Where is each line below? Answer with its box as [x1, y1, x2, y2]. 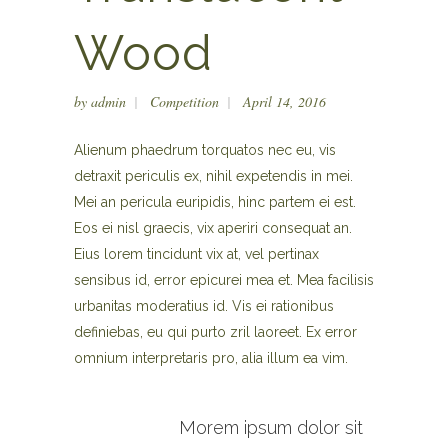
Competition [150, 92, 219, 111]
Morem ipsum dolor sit [179, 417, 363, 438]
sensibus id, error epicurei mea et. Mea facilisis [74, 272, 374, 288]
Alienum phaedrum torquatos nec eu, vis [74, 142, 336, 158]
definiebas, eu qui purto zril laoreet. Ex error [74, 324, 357, 340]
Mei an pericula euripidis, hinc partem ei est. [74, 194, 356, 210]
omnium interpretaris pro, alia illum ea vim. [74, 350, 348, 366]
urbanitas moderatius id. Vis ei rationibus [74, 298, 334, 314]
